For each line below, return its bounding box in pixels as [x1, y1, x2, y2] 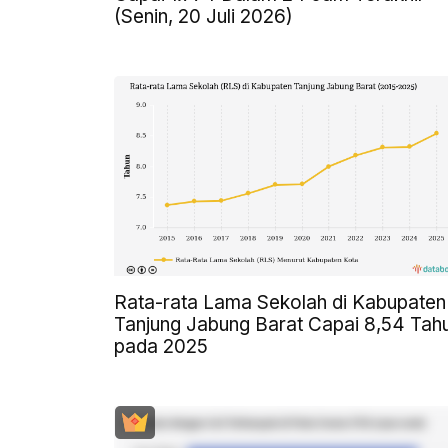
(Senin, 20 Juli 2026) [114, 4, 293, 28]
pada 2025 [114, 334, 208, 358]
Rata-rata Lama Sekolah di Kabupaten [114, 290, 446, 314]
